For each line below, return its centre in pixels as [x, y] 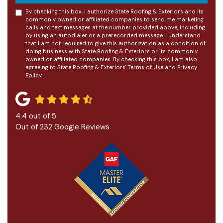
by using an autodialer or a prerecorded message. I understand [113, 35]
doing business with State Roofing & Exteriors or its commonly [111, 51]
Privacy [187, 67]
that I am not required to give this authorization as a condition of [115, 43]
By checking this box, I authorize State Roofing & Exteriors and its [114, 11]
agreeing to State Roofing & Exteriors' [76, 67]
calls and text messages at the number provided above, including [115, 27]
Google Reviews [81, 127]
